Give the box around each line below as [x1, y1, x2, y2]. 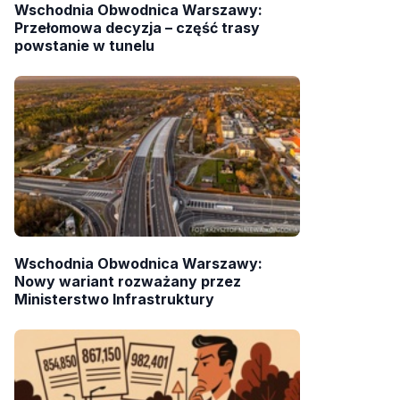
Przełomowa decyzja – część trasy [14, 19, 260, 37]
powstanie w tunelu [14, 37, 154, 55]
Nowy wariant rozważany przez [14, 272, 241, 291]
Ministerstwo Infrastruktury [14, 290, 214, 309]
